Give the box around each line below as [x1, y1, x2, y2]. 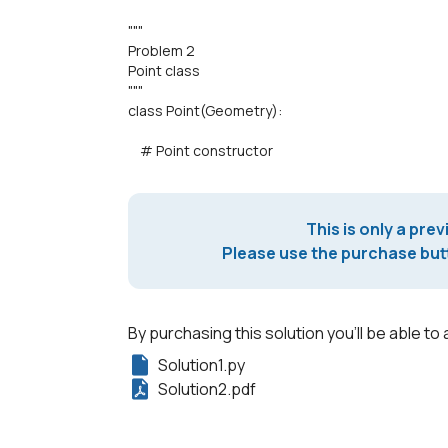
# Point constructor [128, 141, 273, 161]
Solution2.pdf [158, 378, 256, 401]
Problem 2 [128, 41, 195, 61]
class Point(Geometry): [128, 101, 282, 121]
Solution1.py [158, 354, 245, 377]
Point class [128, 61, 200, 81]
